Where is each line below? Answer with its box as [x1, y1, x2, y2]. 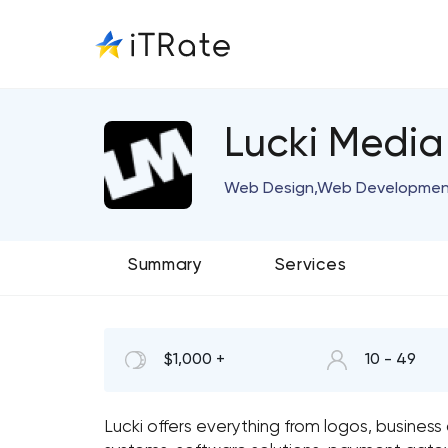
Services [274, 257, 347, 274]
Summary [128, 257, 203, 274]
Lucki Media [224, 125, 444, 165]
